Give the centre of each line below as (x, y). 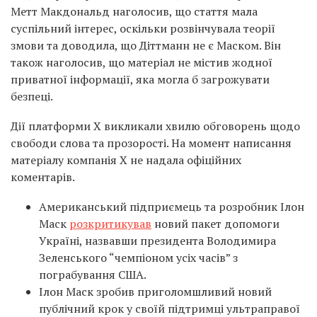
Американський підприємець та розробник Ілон (172, 207)
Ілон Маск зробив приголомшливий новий (155, 292)
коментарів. (43, 177)
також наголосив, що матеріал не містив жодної (142, 62)
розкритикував (110, 224)
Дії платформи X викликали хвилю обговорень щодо (155, 126)
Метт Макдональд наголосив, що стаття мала (134, 11)
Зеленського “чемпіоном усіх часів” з (138, 258)
